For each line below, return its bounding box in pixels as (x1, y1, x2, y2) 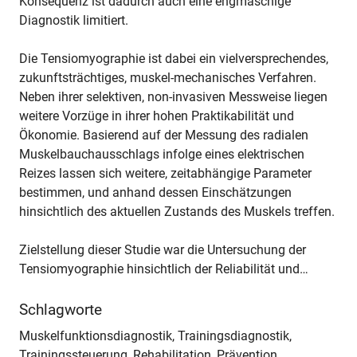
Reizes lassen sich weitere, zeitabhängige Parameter (19, 166, 312, 182)
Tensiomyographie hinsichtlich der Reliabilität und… (19, 261, 308, 277)
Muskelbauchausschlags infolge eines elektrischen (19, 147, 304, 163)
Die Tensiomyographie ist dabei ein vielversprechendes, (19, 51, 328, 67)
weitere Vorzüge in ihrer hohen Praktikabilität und (19, 108, 294, 124)
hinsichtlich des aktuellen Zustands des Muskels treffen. (19, 204, 335, 220)
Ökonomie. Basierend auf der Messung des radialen (19, 127, 308, 143)
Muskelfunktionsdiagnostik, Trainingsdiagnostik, (19, 328, 292, 343)
